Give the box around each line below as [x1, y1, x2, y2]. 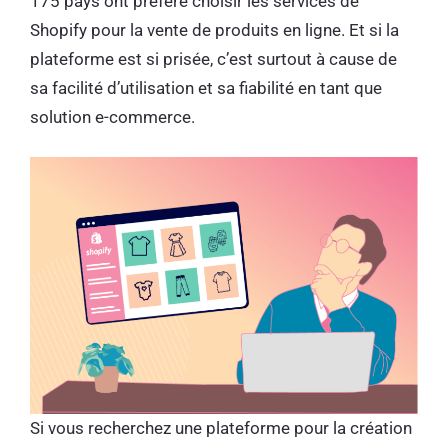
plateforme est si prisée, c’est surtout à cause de [30, 48, 397, 69]
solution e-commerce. [30, 106, 199, 127]
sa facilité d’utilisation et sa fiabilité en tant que [30, 77, 382, 98]
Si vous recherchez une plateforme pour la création [30, 417, 412, 438]
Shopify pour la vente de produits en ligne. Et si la [30, 19, 399, 40]
